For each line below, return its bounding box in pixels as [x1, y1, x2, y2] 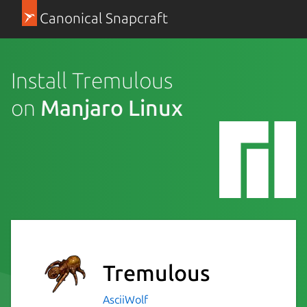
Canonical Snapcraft [39, 10, 168, 26]
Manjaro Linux [40, 95, 183, 120]
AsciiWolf [103, 293, 148, 306]
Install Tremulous [11, 67, 173, 93]
